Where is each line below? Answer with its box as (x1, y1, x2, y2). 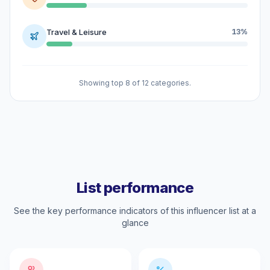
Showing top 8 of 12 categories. (79, 78, 191, 87)
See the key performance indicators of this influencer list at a (14, 206, 256, 216)
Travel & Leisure (46, 27, 107, 37)
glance (121, 218, 149, 228)
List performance (76, 179, 194, 196)
